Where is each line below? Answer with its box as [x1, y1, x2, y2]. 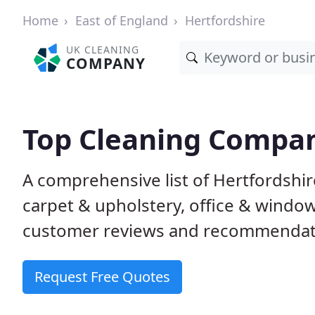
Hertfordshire [185, 12, 265, 29]
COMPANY [66, 53, 146, 73]
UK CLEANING [66, 43, 140, 56]
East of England [75, 12, 168, 29]
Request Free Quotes [34, 267, 170, 286]
